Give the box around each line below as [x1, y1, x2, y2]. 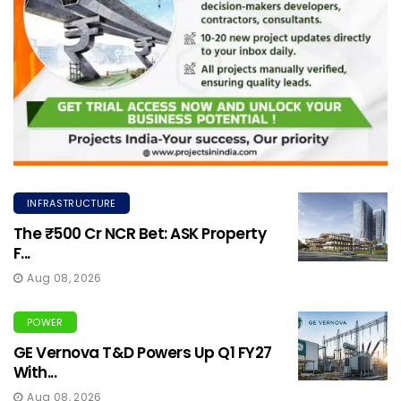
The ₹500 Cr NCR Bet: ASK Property [13, 223, 267, 245]
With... [13, 362, 57, 384]
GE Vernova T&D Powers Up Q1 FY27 [13, 342, 272, 364]
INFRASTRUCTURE [27, 196, 116, 211]
